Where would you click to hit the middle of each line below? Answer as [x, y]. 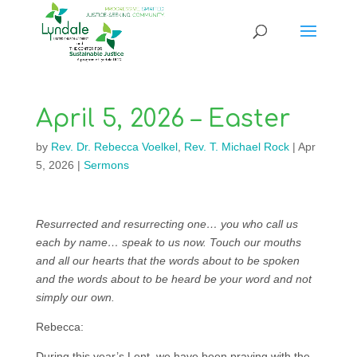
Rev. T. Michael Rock [236, 147]
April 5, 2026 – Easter [163, 119]
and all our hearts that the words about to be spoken [167, 261]
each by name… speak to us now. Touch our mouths [168, 242]
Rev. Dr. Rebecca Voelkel [114, 147]
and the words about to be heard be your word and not [173, 279]
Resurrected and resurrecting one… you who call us [167, 224]
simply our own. [75, 297]
